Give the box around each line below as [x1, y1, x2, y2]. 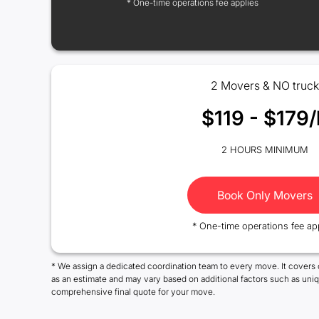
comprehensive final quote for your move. [51, 286, 215, 297]
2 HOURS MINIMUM [221, 144, 308, 155]
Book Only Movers [217, 188, 313, 202]
